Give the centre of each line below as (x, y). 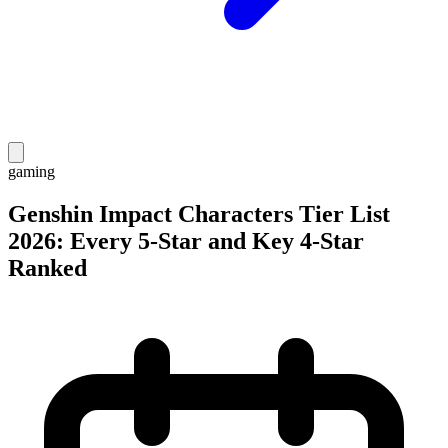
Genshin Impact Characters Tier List (199, 213)
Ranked (47, 267)
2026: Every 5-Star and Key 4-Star (186, 240)
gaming (31, 171)
